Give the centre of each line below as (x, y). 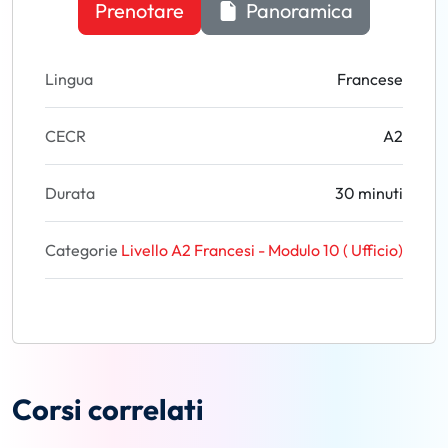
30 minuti (369, 193)
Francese (370, 79)
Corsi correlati (108, 409)
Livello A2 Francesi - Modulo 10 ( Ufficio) (262, 250)
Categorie (81, 250)
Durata (70, 193)
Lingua (69, 79)
